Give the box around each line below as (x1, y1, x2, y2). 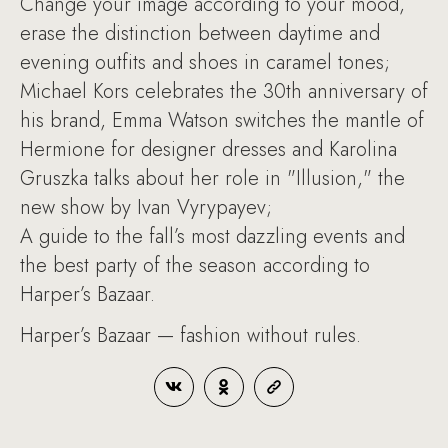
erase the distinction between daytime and (20, 19, 380, 48)
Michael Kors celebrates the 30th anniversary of (20, 77, 428, 106)
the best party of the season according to (20, 251, 370, 280)
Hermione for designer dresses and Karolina (20, 135, 397, 164)
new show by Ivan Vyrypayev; (20, 193, 272, 222)
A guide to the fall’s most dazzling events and (20, 222, 405, 251)
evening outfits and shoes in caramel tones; (20, 48, 390, 77)
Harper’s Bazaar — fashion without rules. (20, 321, 361, 350)
